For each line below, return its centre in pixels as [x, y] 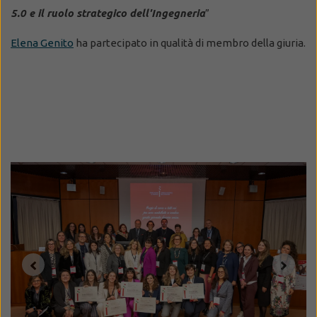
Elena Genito [42, 43]
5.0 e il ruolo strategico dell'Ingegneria [108, 13]
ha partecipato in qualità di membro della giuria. [190, 43]
